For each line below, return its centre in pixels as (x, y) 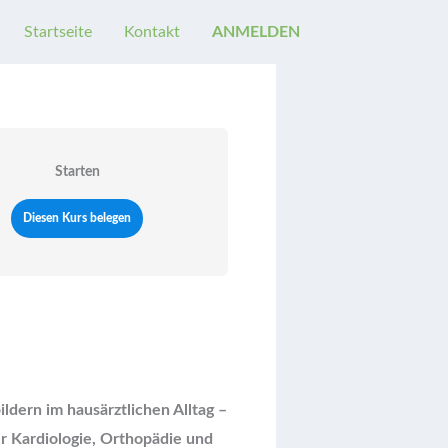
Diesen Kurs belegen (77, 217)
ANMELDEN (256, 32)
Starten (77, 171)
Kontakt (152, 32)
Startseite (58, 32)
